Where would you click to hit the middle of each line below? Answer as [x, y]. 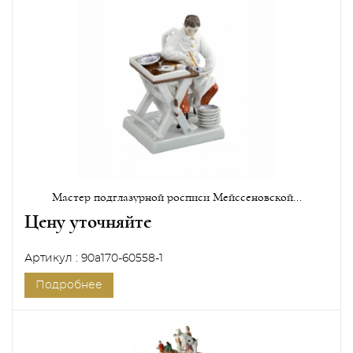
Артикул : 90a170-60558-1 [94, 258]
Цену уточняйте [88, 221]
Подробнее [69, 285]
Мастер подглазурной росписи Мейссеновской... [176, 197]
